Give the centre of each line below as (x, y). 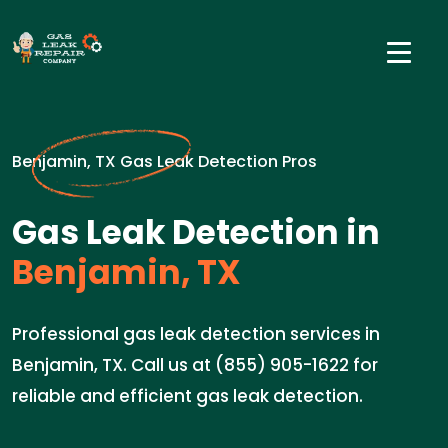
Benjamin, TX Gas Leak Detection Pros (164, 161)
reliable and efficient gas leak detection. (187, 396)
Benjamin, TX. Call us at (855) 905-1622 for (195, 365)
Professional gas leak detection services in (196, 334)
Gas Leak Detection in (196, 232)
